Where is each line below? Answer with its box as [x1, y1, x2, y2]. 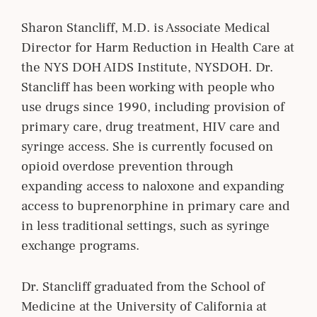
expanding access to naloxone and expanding [21, 177, 284, 195]
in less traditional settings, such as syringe [21, 217, 270, 234]
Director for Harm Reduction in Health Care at [21, 38, 294, 56]
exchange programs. [21, 236, 139, 254]
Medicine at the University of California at [21, 297, 267, 315]
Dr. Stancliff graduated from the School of [21, 277, 265, 295]
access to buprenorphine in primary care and [21, 197, 289, 214]
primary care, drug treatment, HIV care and [21, 117, 279, 135]
